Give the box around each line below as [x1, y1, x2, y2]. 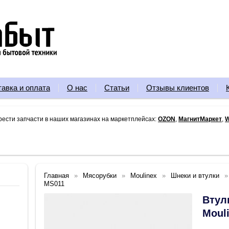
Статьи [104, 83, 129, 92]
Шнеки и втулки [171, 172, 219, 179]
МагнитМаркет [178, 115, 222, 123]
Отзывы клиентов [146, 83, 209, 92]
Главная [44, 172, 69, 179]
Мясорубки [83, 172, 117, 179]
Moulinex [130, 172, 157, 179]
